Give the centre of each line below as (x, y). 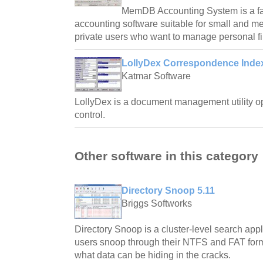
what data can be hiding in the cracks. (153, 255)
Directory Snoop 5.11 (168, 191)
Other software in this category (166, 156)
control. (90, 114)
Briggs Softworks (157, 204)
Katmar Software (156, 76)
